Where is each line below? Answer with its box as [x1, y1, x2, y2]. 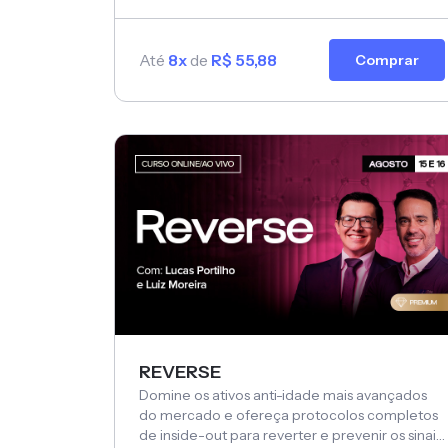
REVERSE [139, 360, 221, 383]
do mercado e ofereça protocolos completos [139, 405, 438, 424]
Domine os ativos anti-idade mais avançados [139, 385, 428, 404]
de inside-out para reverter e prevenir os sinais [139, 425, 442, 444]
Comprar [355, 51, 419, 70]
